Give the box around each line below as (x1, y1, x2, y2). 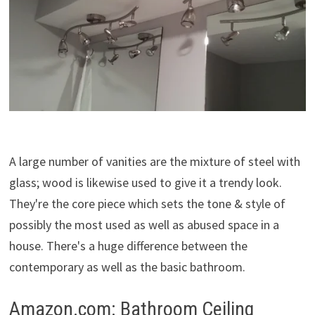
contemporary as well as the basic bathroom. (8, 258, 245, 275)
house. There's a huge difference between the (8, 237, 247, 254)
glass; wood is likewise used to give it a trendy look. (8, 174, 282, 191)
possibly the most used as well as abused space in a (8, 216, 279, 233)
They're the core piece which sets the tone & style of (8, 195, 285, 212)
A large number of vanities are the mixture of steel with (8, 153, 300, 169)
